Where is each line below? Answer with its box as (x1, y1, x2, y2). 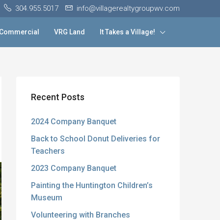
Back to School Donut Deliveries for (31, 134, 160, 143)
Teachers (31, 146, 65, 156)
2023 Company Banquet (31, 164, 116, 173)
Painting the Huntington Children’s (31, 181, 153, 190)
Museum (31, 193, 62, 202)
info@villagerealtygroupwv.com (77, 4, 180, 13)
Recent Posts (31, 92, 84, 102)
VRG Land (54, 28, 85, 36)
